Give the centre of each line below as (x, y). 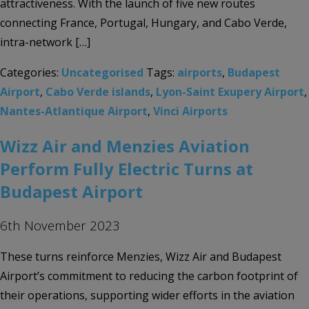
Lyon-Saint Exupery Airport (230, 92)
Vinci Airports (190, 111)
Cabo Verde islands (98, 92)
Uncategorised (102, 73)
